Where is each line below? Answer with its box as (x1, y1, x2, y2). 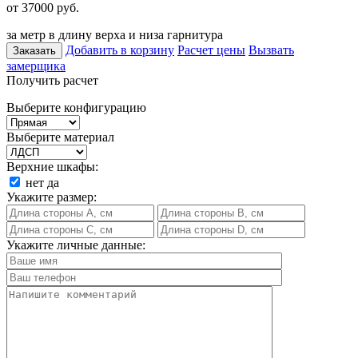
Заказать (13, 44, 56, 57)
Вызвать (249, 42, 294, 57)
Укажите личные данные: (6, 237, 145, 252)
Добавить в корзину (66, 42, 174, 57)
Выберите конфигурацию (6, 100, 146, 114)
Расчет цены (177, 42, 245, 57)
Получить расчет (6, 73, 98, 87)
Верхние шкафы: (6, 159, 98, 173)
